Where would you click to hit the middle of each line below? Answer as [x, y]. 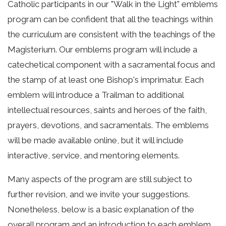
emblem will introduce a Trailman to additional [96, 95]
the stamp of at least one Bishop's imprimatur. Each [106, 80]
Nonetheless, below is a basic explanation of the [101, 210]
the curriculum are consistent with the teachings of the [111, 35]
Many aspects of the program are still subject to [100, 179]
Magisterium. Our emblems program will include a [102, 50]
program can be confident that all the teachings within [110, 19]
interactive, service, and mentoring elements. [94, 156]
